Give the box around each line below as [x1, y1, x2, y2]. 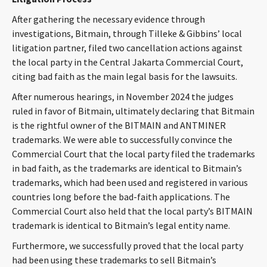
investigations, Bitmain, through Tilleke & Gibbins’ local [12, 27, 242, 39]
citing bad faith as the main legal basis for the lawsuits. [12, 70, 237, 82]
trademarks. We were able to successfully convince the [12, 133, 232, 145]
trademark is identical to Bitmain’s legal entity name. [12, 219, 230, 231]
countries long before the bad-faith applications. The [12, 191, 230, 203]
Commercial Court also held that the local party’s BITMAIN [12, 205, 253, 217]
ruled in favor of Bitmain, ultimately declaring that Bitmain [12, 105, 254, 117]
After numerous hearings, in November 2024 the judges [12, 91, 234, 103]
